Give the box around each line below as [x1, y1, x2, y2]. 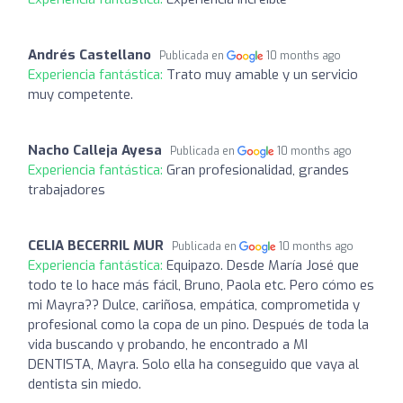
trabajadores [28, 180, 105, 199]
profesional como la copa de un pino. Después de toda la [28, 315, 369, 334]
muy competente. [28, 85, 133, 103]
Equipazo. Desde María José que [166, 255, 359, 274]
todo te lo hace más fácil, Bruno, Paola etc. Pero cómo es [28, 275, 374, 294]
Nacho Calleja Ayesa [28, 140, 162, 159]
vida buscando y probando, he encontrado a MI [28, 335, 308, 354]
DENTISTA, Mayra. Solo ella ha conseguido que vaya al [28, 354, 359, 373]
